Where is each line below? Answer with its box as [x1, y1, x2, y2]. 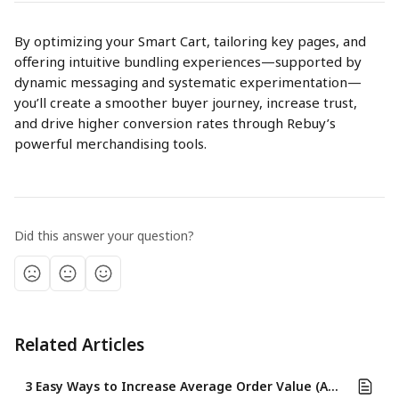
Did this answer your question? [14, 227, 194, 245]
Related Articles [14, 333, 144, 357]
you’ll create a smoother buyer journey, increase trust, [14, 94, 361, 112]
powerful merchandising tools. [14, 134, 207, 153]
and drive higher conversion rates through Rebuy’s [14, 114, 339, 133]
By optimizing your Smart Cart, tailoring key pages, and [14, 32, 370, 51]
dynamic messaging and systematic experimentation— [14, 73, 362, 92]
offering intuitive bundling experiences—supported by [14, 53, 365, 71]
